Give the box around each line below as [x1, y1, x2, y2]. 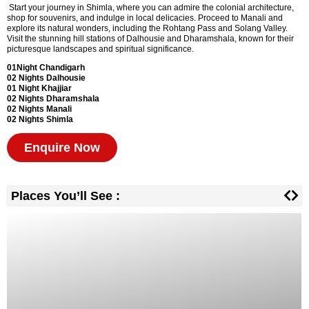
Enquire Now [24, 141, 100, 155]
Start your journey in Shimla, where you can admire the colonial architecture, [7, 3, 294, 13]
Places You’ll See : [11, 189, 120, 203]
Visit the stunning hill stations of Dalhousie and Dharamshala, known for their [7, 34, 294, 44]
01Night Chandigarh [7, 63, 85, 73]
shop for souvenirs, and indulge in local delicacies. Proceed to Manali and [7, 13, 283, 23]
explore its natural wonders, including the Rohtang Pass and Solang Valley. [7, 23, 288, 34]
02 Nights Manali [7, 104, 72, 114]
